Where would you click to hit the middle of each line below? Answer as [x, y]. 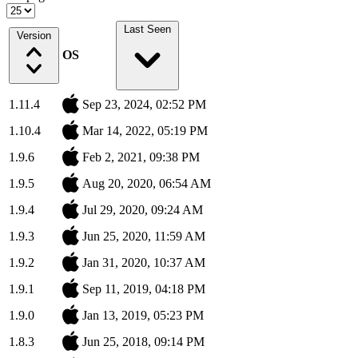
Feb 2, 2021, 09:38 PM [141, 157]
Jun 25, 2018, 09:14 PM [143, 342]
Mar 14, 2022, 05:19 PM [145, 131]
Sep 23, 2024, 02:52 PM [144, 105]
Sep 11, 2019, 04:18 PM [144, 289]
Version [34, 36]
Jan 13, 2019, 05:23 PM [143, 316]
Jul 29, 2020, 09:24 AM [143, 210]
